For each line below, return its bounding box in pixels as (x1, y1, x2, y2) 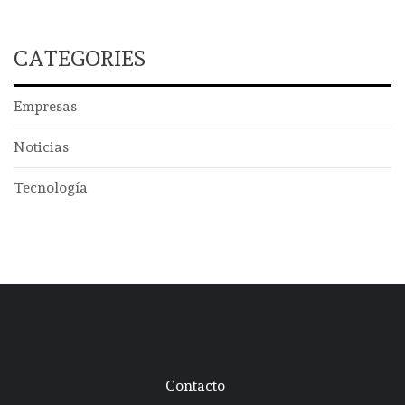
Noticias (14, 138, 69, 156)
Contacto (165, 377, 225, 395)
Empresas (14, 98, 77, 116)
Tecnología (14, 179, 88, 197)
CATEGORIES (14, 45, 146, 72)
